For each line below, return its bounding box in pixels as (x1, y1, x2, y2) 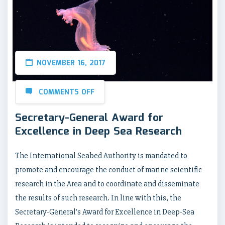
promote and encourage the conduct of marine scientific (15, 165, 202, 175)
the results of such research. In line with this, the (15, 193, 181, 203)
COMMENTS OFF (39, 87, 94, 98)
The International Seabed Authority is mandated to (15, 151, 187, 161)
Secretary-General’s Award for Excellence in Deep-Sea (15, 207, 194, 217)
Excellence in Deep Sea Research (15, 123, 182, 141)
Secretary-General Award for (15, 109, 163, 127)
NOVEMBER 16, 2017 (37, 58, 105, 69)
